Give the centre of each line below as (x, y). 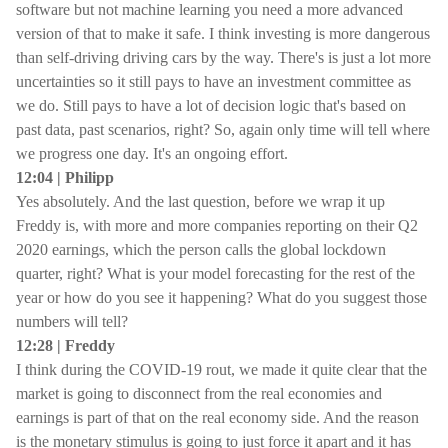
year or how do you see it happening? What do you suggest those (221, 297)
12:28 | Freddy (65, 345)
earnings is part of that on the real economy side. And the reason (217, 417)
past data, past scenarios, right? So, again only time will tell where (223, 129)
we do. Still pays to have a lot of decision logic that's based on (211, 105)
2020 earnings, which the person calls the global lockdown (201, 249)
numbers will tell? (72, 321)
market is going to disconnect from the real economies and (199, 393)
